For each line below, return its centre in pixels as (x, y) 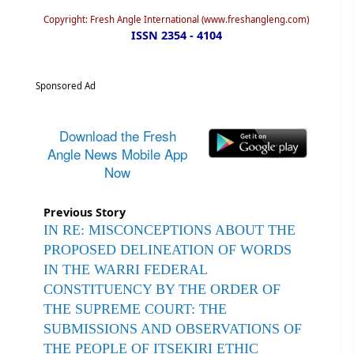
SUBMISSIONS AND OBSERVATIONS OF (173, 328)
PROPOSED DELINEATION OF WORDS (168, 249)
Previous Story (85, 212)
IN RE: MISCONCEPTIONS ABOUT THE (169, 230)
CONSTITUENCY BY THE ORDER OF (162, 289)
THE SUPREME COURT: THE (135, 309)
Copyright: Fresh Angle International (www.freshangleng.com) (176, 19)
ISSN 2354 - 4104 (176, 35)
